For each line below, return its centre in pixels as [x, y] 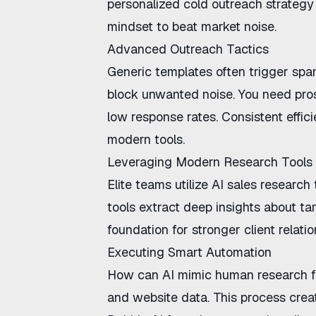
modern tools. [146, 139]
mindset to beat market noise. [192, 26]
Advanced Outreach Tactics [188, 49]
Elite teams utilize [159, 184]
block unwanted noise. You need [201, 94]
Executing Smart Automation [189, 252]
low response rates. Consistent [197, 117]
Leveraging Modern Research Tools [210, 162]
